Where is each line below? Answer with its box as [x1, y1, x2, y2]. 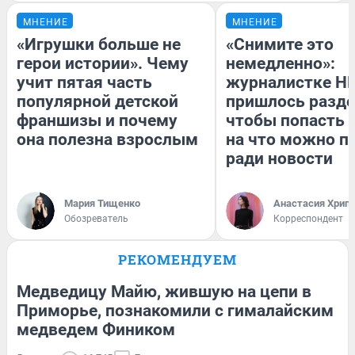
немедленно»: [226, 53, 335, 73]
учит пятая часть [17, 72, 152, 92]
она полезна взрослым [17, 129, 198, 149]
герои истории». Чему [17, 53, 189, 73]
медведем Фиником [17, 319, 175, 339]
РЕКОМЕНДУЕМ [118, 250, 237, 269]
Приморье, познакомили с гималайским [17, 300, 334, 320]
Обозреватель [64, 212, 128, 224]
